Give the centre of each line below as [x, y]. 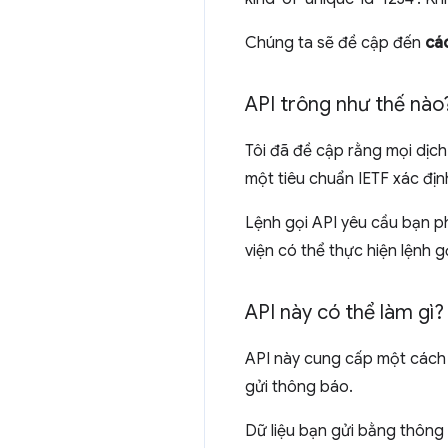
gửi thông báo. [299, 387]
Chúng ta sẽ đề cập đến [335, 43]
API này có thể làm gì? [344, 313]
